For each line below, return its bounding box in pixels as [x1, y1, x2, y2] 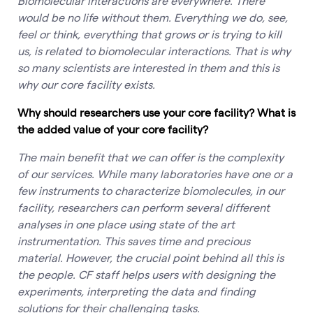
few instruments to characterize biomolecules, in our [17, 184, 284, 198]
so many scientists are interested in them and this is [17, 61, 279, 75]
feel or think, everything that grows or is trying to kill [17, 27, 282, 41]
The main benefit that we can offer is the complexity [17, 150, 284, 164]
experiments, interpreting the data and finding [17, 284, 256, 298]
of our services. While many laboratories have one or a [17, 167, 293, 181]
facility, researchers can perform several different [17, 201, 270, 214]
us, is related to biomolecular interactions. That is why [17, 44, 291, 58]
